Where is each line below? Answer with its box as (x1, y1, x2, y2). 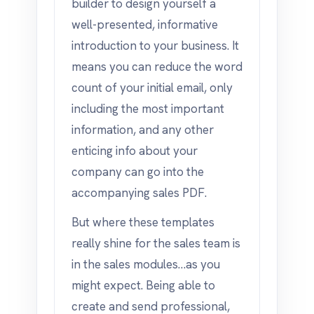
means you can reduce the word (71, 59, 243, 74)
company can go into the (71, 164, 204, 179)
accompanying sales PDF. (71, 185, 207, 200)
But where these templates (71, 214, 214, 230)
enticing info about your (71, 143, 198, 158)
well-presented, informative (71, 17, 218, 32)
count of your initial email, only (71, 80, 233, 95)
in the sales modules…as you (71, 257, 220, 272)
